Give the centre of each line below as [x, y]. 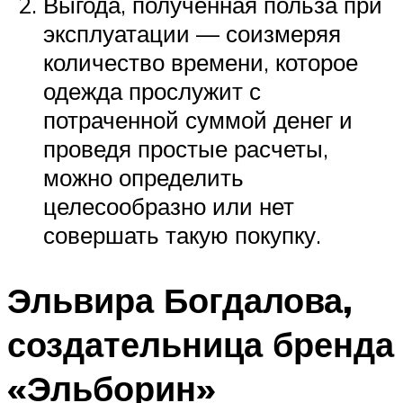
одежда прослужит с [152, 91]
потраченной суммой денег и [198, 120]
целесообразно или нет [169, 206]
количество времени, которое [201, 63]
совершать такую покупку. [182, 235]
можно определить [143, 178]
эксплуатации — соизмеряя [192, 34]
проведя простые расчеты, [186, 149]
